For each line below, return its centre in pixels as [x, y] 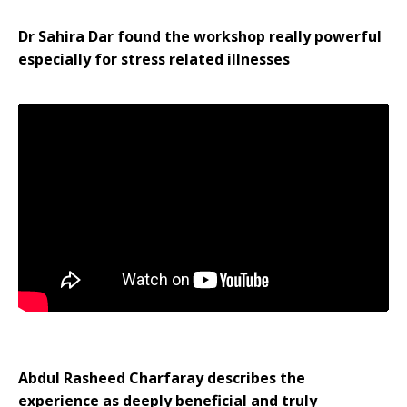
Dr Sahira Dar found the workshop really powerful [200, 36]
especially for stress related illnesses [154, 59]
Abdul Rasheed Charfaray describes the [162, 378]
